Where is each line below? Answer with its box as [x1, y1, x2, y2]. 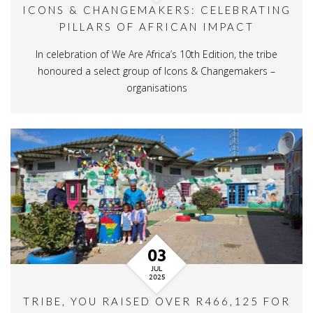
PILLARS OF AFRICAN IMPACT [59, 20, 254, 33]
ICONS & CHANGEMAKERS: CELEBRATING [22, 3, 291, 16]
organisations [126, 80, 187, 94]
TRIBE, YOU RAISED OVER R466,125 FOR [22, 295, 291, 308]
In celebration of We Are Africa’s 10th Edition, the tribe [36, 47, 277, 61]
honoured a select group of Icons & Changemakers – [38, 64, 275, 78]
